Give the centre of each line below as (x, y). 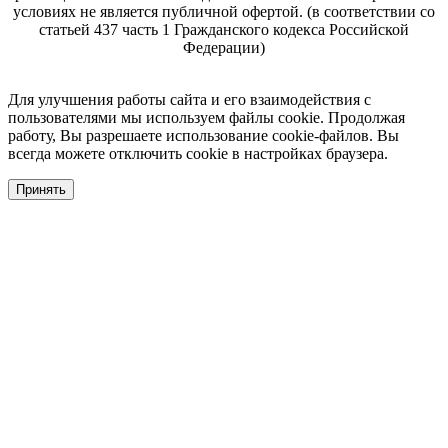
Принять (41, 190)
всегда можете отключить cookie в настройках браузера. (198, 154)
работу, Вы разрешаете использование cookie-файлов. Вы (203, 136)
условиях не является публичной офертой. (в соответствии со (224, 12)
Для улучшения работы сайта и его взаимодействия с (189, 100)
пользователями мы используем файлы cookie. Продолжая (206, 118)
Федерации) (224, 48)
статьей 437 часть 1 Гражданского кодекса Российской (224, 30)
